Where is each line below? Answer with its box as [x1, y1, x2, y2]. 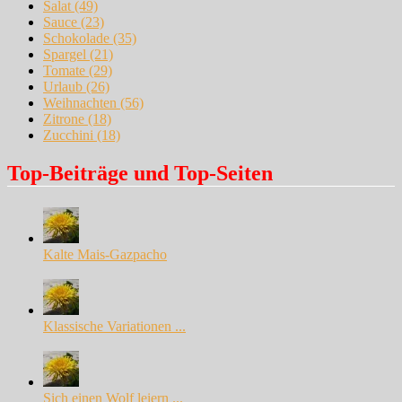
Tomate [43, 62, 85, 78]
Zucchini [43, 127, 93, 143]
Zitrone [43, 110, 84, 127]
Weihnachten [43, 94, 117, 110]
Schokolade [43, 30, 109, 46]
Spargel [43, 46, 86, 62]
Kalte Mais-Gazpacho [43, 247, 167, 263]
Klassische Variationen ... [43, 319, 186, 335]
